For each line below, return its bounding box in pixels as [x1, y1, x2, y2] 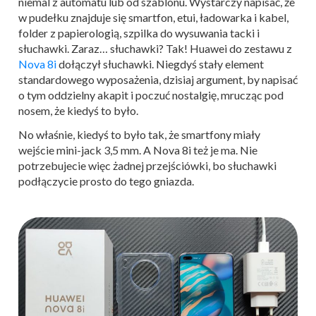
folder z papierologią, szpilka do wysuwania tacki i [18, 26, 260, 39]
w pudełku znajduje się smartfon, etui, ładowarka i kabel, [18, 11, 288, 24]
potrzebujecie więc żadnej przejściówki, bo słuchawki [18, 159, 276, 172]
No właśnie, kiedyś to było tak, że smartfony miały [18, 128, 260, 141]
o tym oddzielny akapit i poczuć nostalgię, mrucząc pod [18, 88, 284, 102]
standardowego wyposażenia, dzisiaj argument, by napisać [18, 73, 298, 86]
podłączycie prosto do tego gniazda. [18, 174, 194, 188]
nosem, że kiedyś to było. [18, 104, 138, 117]
